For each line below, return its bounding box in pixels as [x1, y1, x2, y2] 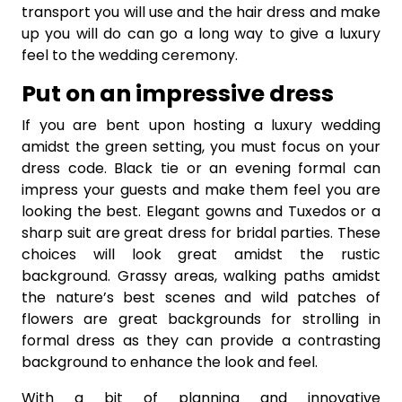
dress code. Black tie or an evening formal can [22, 157, 380, 179]
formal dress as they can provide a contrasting [22, 329, 380, 351]
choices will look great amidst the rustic [22, 243, 380, 265]
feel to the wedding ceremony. [22, 44, 238, 66]
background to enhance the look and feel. [22, 351, 318, 372]
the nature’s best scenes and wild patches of [22, 286, 380, 308]
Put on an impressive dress [22, 77, 334, 109]
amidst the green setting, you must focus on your [22, 135, 380, 157]
